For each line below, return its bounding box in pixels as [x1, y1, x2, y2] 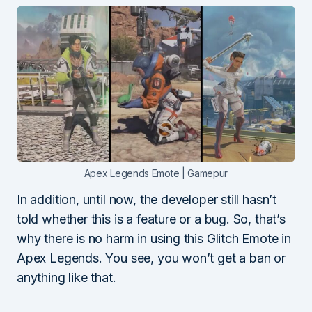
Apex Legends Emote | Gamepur [84, 167, 228, 179]
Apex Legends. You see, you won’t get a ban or [17, 251, 286, 265]
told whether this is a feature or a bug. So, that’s [17, 212, 286, 226]
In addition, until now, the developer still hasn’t [17, 192, 277, 207]
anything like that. [17, 270, 116, 285]
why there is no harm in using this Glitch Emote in [17, 231, 292, 246]
